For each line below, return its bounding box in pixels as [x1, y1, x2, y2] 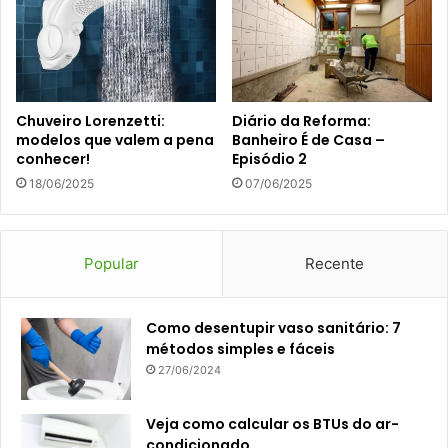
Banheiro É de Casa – [232, 129, 385, 150]
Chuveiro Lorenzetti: [16, 110, 165, 131]
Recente [305, 253, 365, 273]
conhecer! [16, 148, 90, 169]
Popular [83, 253, 139, 273]
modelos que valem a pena [16, 129, 214, 150]
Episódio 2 [232, 148, 307, 169]
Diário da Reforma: [232, 110, 371, 131]
